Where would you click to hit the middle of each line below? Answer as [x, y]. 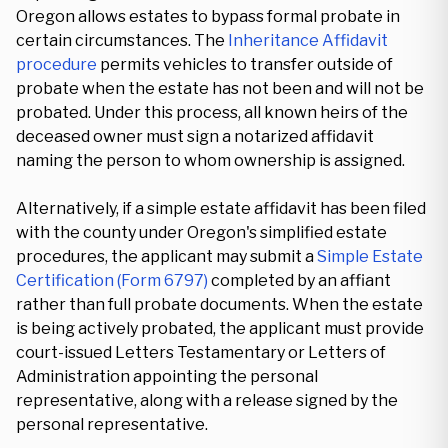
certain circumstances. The [122, 40]
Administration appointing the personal [167, 376]
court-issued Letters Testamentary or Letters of [201, 352]
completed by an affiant [299, 280]
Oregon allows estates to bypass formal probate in [208, 16]
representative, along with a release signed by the [207, 400]
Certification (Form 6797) [112, 280]
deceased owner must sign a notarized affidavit [195, 136]
